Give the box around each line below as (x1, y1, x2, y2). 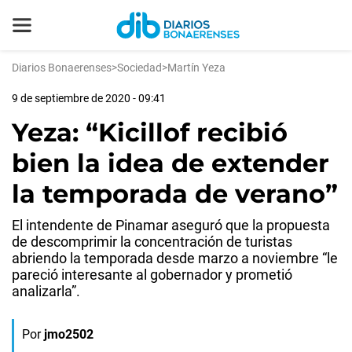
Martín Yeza (167, 61, 225, 74)
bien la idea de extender (12, 148, 329, 178)
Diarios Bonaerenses (12, 61, 112, 74)
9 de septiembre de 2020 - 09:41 (12, 92, 166, 104)
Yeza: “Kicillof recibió (12, 117, 288, 148)
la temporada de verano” (12, 178, 338, 209)
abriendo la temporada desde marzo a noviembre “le (12, 250, 338, 266)
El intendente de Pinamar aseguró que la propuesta (12, 217, 330, 233)
